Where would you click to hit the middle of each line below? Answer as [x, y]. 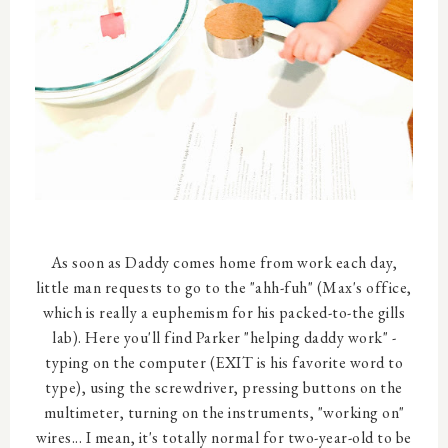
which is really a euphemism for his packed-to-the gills [224, 312]
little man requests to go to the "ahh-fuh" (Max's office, [224, 287]
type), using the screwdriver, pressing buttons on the [224, 387]
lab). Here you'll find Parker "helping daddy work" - [224, 337]
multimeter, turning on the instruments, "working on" [224, 412]
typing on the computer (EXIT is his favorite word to [224, 362]
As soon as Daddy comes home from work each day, [224, 262]
